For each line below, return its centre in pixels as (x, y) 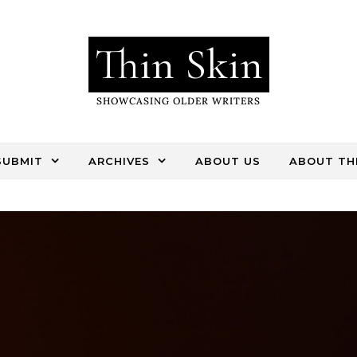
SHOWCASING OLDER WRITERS (178, 101)
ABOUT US (228, 161)
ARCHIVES (119, 161)
